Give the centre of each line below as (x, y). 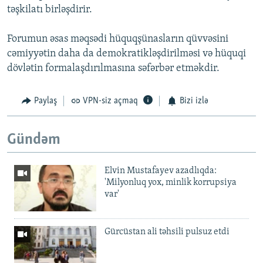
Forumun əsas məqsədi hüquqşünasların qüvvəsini (118, 39)
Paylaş (45, 101)
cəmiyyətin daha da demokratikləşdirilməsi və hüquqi (127, 54)
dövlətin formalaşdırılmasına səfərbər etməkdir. (113, 69)
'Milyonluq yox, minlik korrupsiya (171, 183)
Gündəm (34, 140)
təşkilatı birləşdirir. (50, 10)
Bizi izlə (194, 101)
